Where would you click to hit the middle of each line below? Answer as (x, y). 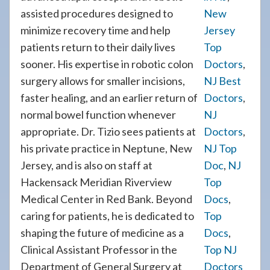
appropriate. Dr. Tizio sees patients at (108, 131)
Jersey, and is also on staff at (86, 165)
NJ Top (220, 148)
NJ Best (222, 81)
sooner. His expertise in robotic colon (107, 64)
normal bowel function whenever (98, 115)
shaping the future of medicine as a (102, 233)
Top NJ (220, 250)
